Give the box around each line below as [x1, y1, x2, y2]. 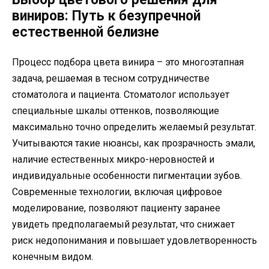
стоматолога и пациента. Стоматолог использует [12, 89, 229, 101]
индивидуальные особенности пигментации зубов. [12, 170, 242, 182]
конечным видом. [12, 251, 93, 263]
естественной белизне [12, 24, 159, 41]
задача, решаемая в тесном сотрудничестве [12, 73, 210, 85]
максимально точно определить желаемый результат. [12, 121, 256, 133]
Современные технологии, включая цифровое [12, 186, 222, 198]
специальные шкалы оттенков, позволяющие [12, 105, 219, 117]
